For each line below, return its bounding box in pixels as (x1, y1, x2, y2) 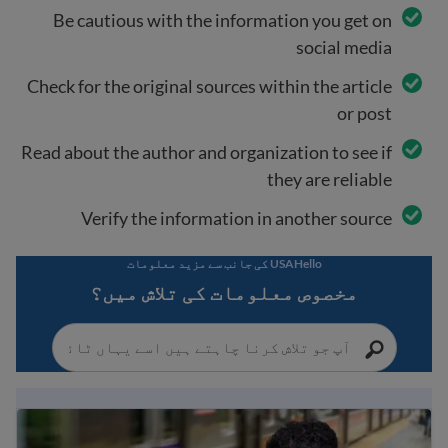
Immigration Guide (284, 409, 432, 432)
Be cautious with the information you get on (53, 8, 392, 31)
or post (337, 101, 392, 124)
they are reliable (267, 167, 392, 190)
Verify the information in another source (81, 206, 392, 229)
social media (296, 35, 392, 58)
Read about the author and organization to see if (21, 140, 392, 163)
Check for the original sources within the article (27, 74, 392, 97)
